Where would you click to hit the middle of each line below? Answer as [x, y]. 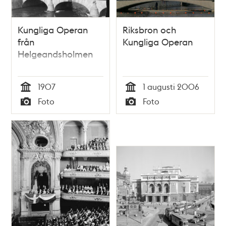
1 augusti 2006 [171, 87]
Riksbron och [149, 30]
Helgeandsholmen [55, 54]
